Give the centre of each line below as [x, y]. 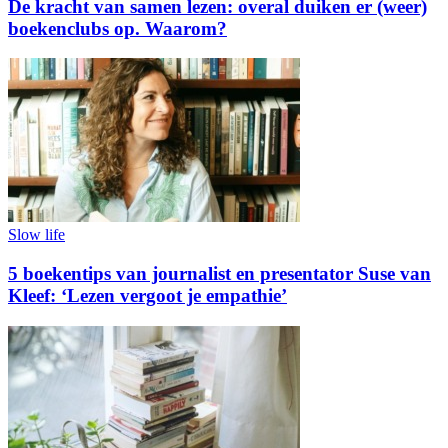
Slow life [36, 235]
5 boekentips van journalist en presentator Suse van [219, 274]
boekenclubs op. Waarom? [117, 28]
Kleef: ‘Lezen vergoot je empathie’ [147, 296]
